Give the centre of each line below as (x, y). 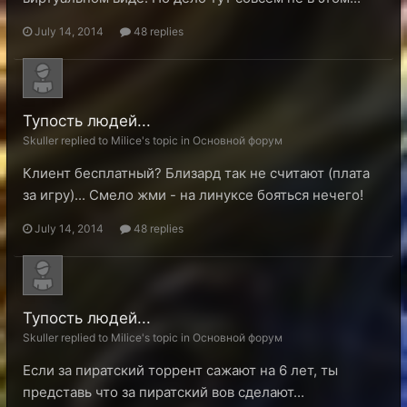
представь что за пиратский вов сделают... (164, 392)
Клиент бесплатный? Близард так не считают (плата (196, 173)
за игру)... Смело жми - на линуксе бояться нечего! (193, 195)
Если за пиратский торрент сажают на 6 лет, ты (180, 370)
